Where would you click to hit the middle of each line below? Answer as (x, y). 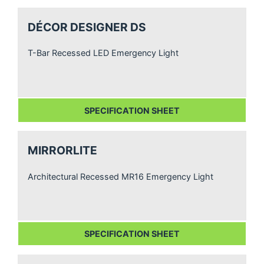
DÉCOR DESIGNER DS (87, 27)
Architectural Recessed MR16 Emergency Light (121, 176)
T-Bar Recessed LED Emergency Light (103, 53)
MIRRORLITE (63, 151)
